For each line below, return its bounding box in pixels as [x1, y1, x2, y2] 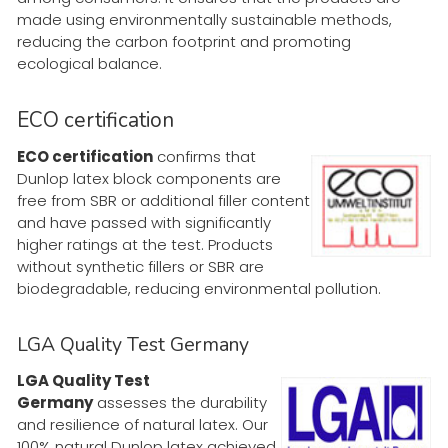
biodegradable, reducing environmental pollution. [17, 277, 381, 299]
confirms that [153, 145, 256, 167]
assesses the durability [93, 391, 267, 413]
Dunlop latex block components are [17, 167, 281, 189]
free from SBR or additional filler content [17, 189, 310, 211]
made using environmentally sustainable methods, [17, 8, 392, 30]
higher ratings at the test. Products [17, 233, 273, 255]
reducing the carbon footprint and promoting [17, 30, 351, 52]
